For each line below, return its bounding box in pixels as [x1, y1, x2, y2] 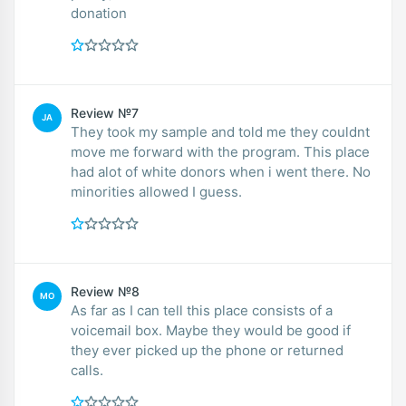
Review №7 [71, 104, 139, 121]
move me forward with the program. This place [71, 142, 370, 160]
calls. [71, 361, 103, 379]
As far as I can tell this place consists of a [71, 301, 333, 319]
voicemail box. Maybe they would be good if [71, 321, 351, 339]
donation [71, 4, 127, 22]
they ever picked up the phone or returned [71, 341, 343, 359]
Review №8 [71, 283, 140, 299]
